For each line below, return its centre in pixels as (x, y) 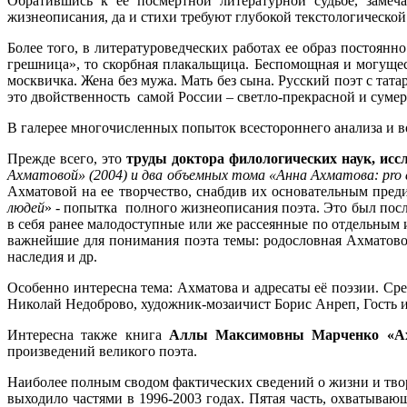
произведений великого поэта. (102, 351)
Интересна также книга (88, 334)
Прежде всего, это (67, 158)
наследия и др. (52, 256)
